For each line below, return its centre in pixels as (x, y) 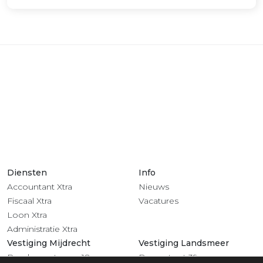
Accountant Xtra (40, 187)
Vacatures (159, 201)
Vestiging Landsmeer (184, 243)
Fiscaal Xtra (29, 201)
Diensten (27, 173)
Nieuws (154, 187)
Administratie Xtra (42, 229)
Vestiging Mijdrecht (49, 243)
